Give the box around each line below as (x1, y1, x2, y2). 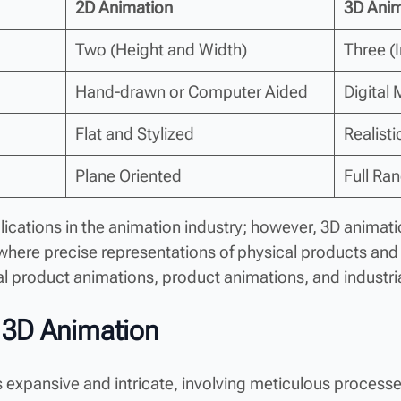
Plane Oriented (74, 165, 182, 186)
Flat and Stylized (74, 123, 194, 144)
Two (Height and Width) (74, 38, 247, 60)
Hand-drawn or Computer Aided (74, 81, 308, 102)
